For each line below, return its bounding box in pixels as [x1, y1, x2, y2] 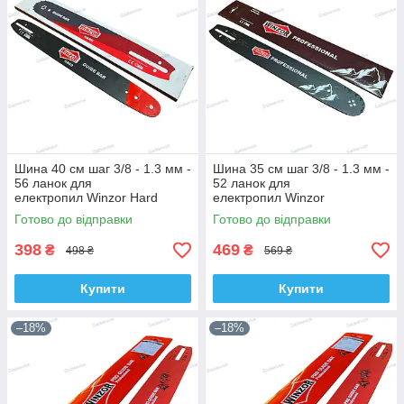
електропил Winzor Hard [14, 190, 158, 206]
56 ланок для [14, 176, 92, 191]
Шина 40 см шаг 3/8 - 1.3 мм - [14, 161, 191, 177]
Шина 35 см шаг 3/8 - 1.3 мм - [213, 161, 390, 177]
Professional [213, 205, 283, 220]
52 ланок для [213, 176, 290, 191]
